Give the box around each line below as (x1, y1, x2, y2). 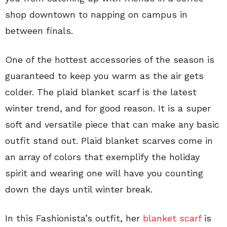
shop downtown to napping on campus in (5, 9, 187, 20)
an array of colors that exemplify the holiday (5, 152, 200, 163)
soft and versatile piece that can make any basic (5, 119, 219, 130)
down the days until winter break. (5, 184, 153, 195)
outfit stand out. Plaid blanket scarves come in (5, 135, 213, 146)
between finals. (5, 25, 73, 36)
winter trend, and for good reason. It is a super (5, 103, 211, 114)
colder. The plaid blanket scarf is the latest (5, 87, 197, 98)
